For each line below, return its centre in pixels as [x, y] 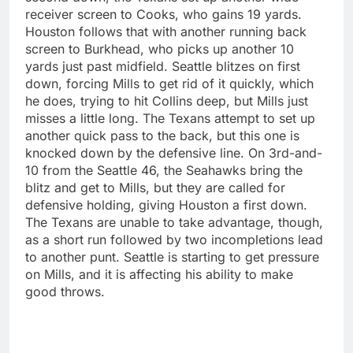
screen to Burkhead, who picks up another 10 [160, 48]
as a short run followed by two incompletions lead [174, 239]
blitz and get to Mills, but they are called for [155, 187]
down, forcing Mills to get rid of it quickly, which [169, 83]
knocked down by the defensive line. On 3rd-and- [174, 152]
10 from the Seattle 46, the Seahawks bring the [164, 170]
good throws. [65, 291]
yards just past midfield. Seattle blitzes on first [163, 66]
